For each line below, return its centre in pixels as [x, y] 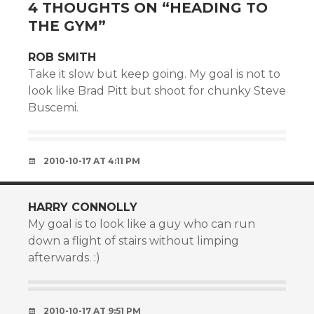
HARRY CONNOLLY [83, 207]
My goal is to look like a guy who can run [142, 224]
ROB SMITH [62, 57]
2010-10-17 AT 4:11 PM [92, 161]
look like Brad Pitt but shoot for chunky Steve [157, 91]
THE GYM [63, 26]
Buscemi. [53, 108]
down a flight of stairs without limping [134, 241]
